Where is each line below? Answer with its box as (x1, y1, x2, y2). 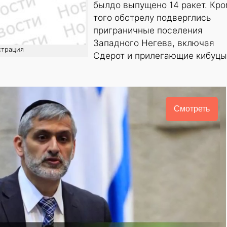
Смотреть (173, 104, 210, 113)
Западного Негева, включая (93, 37, 214, 49)
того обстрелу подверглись (93, 12, 211, 23)
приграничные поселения (93, 25, 203, 36)
